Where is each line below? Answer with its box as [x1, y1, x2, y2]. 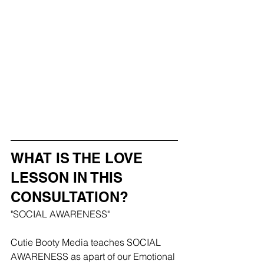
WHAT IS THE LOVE [11, 150, 147, 167]
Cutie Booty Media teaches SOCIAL [11, 236, 163, 249]
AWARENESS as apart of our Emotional [11, 250, 177, 263]
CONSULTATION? [11, 189, 128, 206]
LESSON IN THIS [11, 169, 127, 186]
